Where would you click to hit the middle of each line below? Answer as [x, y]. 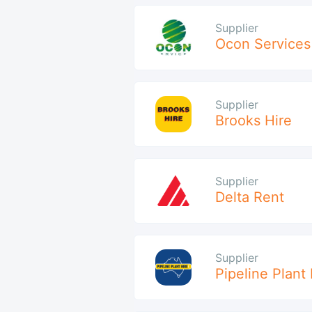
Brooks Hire [253, 121]
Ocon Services [263, 44]
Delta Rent [250, 197]
